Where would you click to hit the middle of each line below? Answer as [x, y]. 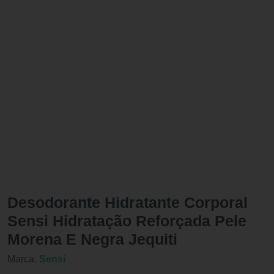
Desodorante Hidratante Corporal [128, 202]
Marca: [23, 259]
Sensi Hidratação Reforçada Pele [127, 221]
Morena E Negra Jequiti [92, 239]
